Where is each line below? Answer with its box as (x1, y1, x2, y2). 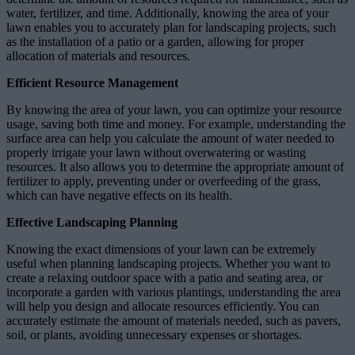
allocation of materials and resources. (6, 48, 190, 63)
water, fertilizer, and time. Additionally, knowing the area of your (6, 6, 329, 20)
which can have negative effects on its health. (6, 188, 232, 202)
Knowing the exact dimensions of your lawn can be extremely (6, 242, 316, 256)
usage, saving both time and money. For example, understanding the (6, 116, 345, 131)
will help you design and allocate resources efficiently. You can (6, 299, 319, 313)
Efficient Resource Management (6, 75, 178, 90)
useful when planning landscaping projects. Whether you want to (6, 256, 330, 270)
